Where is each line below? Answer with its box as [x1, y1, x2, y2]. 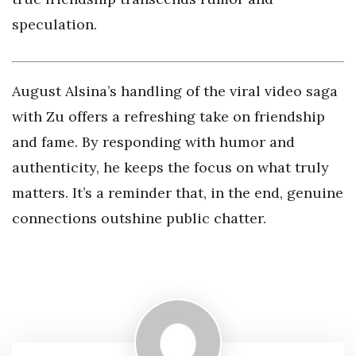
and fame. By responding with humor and [12, 133, 295, 152]
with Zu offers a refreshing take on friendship [12, 107, 325, 126]
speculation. [12, 15, 97, 34]
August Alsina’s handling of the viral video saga [12, 82, 338, 101]
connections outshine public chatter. [12, 209, 266, 228]
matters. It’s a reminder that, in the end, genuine [12, 184, 343, 203]
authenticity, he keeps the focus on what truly [12, 158, 329, 177]
